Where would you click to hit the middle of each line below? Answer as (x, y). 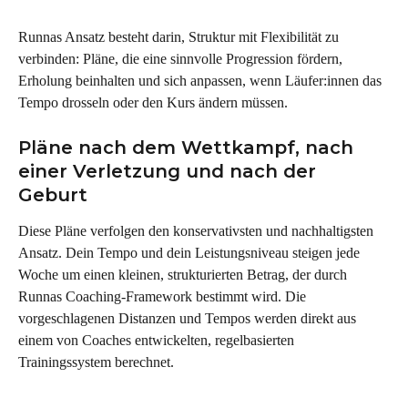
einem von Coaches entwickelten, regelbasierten (158, 341)
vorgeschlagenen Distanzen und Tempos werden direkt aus (189, 319)
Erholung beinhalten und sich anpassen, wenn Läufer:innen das (202, 80)
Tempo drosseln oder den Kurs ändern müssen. (153, 102)
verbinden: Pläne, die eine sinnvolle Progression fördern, (182, 58)
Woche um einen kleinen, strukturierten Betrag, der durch (184, 275)
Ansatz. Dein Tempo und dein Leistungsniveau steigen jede (191, 253)
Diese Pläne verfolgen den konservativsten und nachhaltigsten (198, 231)
